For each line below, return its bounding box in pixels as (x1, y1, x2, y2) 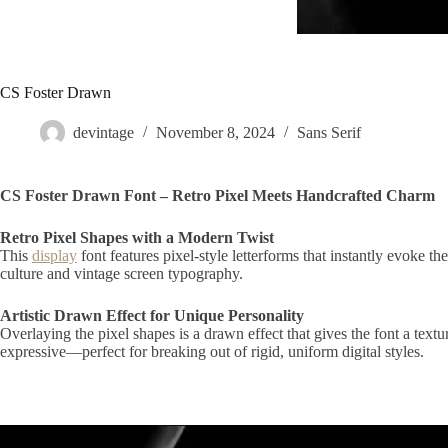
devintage (73, 124, 134, 142)
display (32, 247, 77, 264)
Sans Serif (297, 124, 361, 142)
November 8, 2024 (156, 124, 275, 142)
